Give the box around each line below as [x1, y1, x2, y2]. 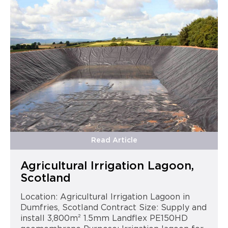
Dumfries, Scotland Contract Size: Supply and [20, 203, 207, 212]
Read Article [91, 136, 137, 144]
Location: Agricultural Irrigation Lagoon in [20, 192, 190, 201]
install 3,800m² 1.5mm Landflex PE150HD [20, 214, 188, 222]
